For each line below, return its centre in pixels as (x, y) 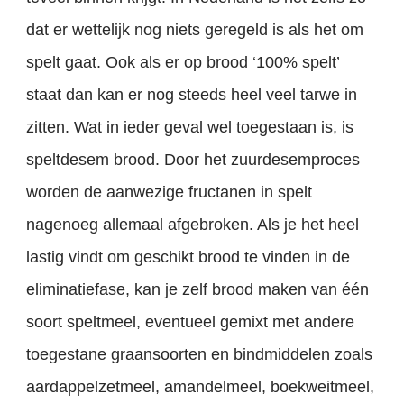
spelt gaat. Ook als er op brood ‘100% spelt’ (183, 63)
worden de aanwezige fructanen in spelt (170, 193)
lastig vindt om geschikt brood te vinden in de (188, 257)
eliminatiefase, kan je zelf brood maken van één (198, 290)
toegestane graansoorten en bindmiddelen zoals (200, 355)
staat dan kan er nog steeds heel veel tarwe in (192, 95)
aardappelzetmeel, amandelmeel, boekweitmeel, (201, 387)
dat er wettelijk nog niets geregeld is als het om (195, 30)
